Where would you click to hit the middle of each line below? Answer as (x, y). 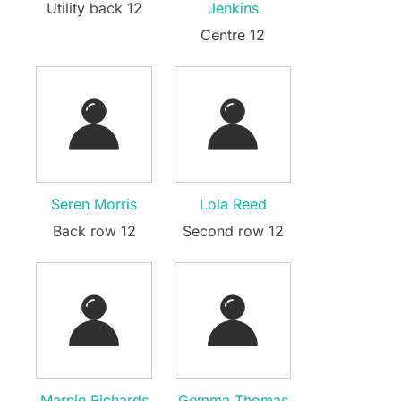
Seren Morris (94, 204)
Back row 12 (94, 230)
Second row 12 (233, 230)
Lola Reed (233, 204)
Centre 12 (233, 34)
